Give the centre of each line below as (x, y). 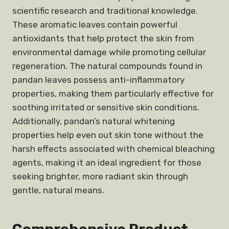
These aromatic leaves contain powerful (95, 25)
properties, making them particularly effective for (113, 94)
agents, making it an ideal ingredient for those (107, 163)
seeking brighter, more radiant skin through (100, 176)
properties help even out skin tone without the (108, 135)
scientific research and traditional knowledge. (105, 11)
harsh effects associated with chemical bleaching (113, 149)
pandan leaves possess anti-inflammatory (98, 80)
